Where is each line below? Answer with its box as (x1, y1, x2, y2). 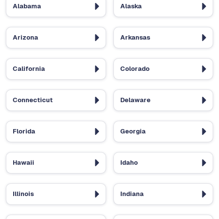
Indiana (120, 190, 144, 198)
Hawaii (13, 158, 34, 167)
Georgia (120, 127, 146, 136)
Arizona (13, 33, 38, 42)
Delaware (120, 96, 151, 105)
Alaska (120, 2, 142, 11)
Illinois (13, 190, 34, 198)
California (13, 65, 45, 73)
